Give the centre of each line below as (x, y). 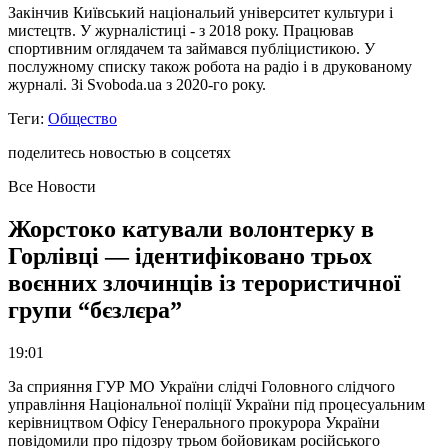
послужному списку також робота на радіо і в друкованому (210, 67)
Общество (82, 119)
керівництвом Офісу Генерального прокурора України (194, 422)
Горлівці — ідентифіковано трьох (190, 256)
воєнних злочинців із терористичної (204, 283)
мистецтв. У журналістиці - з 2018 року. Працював (181, 31)
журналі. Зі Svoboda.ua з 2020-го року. (137, 85)
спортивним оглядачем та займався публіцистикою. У (191, 49)
